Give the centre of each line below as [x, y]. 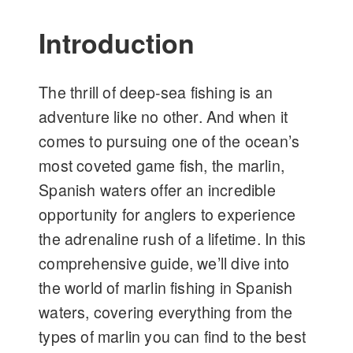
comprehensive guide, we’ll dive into [164, 264]
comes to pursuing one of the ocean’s [169, 141]
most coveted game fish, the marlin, [162, 166]
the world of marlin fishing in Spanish [166, 288]
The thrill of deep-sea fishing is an [156, 93]
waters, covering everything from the [166, 312]
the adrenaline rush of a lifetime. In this [173, 239]
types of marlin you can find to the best [173, 337]
